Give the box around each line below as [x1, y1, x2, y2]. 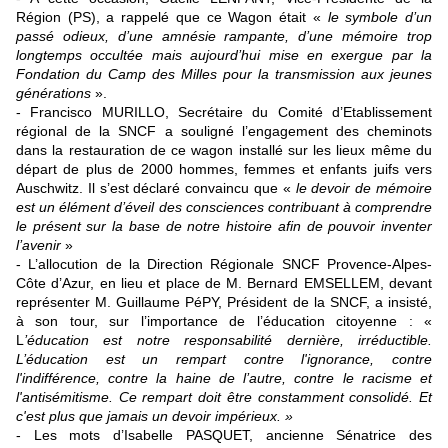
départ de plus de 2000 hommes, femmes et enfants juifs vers [16, 161, 432, 178]
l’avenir [16, 237, 61, 254]
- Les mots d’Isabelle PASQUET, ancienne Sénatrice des [16, 427, 432, 444]
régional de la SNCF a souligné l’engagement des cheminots [16, 123, 432, 140]
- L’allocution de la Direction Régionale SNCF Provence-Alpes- [16, 256, 432, 273]
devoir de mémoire [306, 180, 433, 197]
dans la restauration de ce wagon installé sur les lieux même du [16, 142, 432, 159]
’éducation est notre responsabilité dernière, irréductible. [24, 332, 432, 349]
